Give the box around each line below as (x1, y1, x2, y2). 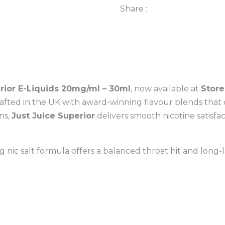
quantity (134, 35, 168, 45)
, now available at (131, 84, 201, 93)
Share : (120, 4, 147, 14)
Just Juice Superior (12, 111, 95, 121)
